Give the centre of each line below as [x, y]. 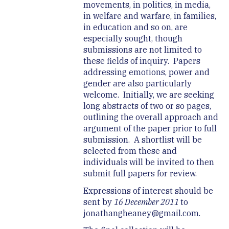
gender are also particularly [137, 84]
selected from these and [130, 151]
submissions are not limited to [142, 50]
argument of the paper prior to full [150, 129]
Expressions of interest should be [148, 191]
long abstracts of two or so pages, [147, 106]
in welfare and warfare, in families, [150, 16]
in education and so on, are [135, 27]
